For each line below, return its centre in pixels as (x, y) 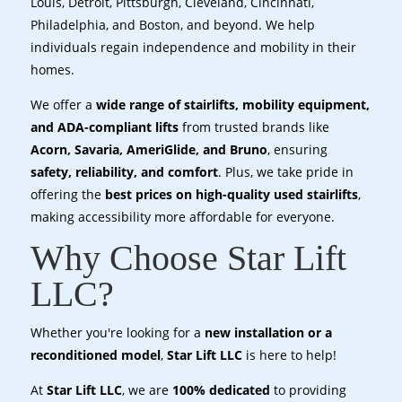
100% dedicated (221, 389)
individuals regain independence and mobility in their (193, 47)
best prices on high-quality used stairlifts (231, 194)
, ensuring (297, 149)
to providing (308, 389)
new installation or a (268, 332)
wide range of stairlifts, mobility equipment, (232, 104)
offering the (67, 194)
